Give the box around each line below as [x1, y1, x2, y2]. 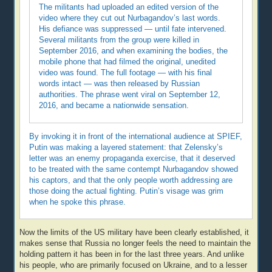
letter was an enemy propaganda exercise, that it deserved [29, 154, 236, 163]
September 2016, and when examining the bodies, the [39, 47, 228, 56]
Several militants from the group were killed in [39, 36, 200, 45]
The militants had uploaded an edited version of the [39, 3, 219, 12]
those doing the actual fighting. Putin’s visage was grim [29, 186, 224, 195]
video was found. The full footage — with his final [39, 69, 212, 78]
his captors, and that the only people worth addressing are [29, 175, 233, 185]
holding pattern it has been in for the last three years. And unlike [19, 250, 245, 259]
